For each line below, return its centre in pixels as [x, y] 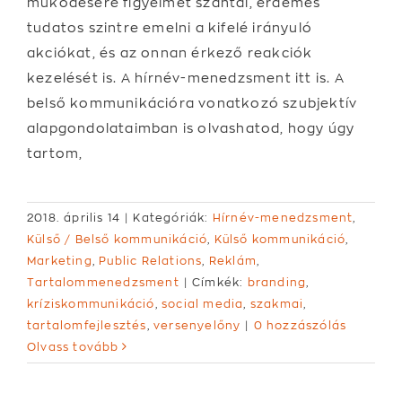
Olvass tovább [73, 346]
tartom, [55, 153]
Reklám [233, 260]
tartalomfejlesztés [87, 325]
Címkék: [220, 282]
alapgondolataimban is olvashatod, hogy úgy [191, 127]
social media [203, 303]
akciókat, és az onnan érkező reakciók [170, 52]
